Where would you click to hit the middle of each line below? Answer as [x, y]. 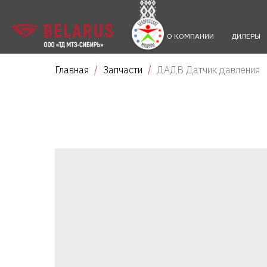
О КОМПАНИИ [190, 36]
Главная [72, 70]
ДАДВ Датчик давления [208, 70]
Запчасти [123, 70]
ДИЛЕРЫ [246, 36]
